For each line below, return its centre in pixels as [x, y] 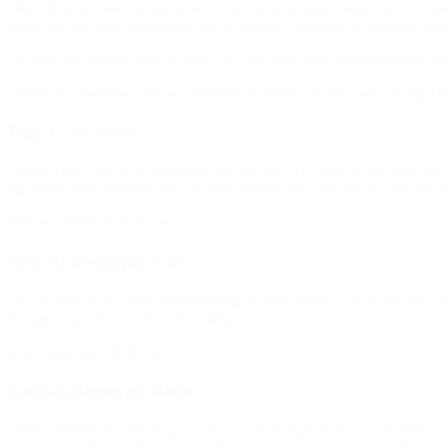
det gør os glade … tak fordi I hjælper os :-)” [148, 318]
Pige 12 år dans [71, 132]
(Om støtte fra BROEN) [84, 352]
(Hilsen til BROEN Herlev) [95, 223]
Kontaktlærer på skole [100, 391]
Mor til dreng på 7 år [95, 261]
